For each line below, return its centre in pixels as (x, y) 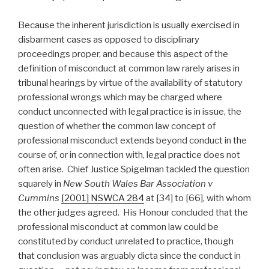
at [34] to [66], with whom (198, 198)
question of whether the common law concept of (117, 126)
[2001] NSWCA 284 (103, 198)
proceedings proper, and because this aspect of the (123, 54)
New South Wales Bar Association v (138, 183)
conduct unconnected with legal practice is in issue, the (130, 111)
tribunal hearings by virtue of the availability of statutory (130, 83)
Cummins (40, 198)
